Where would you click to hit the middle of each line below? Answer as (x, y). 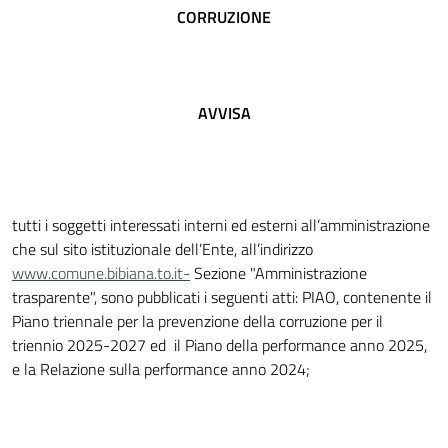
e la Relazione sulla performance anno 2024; (161, 369)
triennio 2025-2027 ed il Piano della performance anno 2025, (221, 345)
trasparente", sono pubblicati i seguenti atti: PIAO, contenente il (222, 297)
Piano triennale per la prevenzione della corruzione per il (197, 321)
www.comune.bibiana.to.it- (101, 273)
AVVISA (224, 113)
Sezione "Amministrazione (278, 273)
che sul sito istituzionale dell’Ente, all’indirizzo (164, 249)
